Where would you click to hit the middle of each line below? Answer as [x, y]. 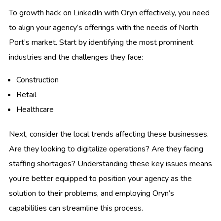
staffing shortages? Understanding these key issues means [110, 164]
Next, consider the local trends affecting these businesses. [109, 134]
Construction [37, 80]
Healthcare [35, 109]
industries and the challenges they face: [76, 57]
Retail [26, 94]
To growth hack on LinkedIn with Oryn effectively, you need [109, 13]
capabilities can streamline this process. [76, 208]
